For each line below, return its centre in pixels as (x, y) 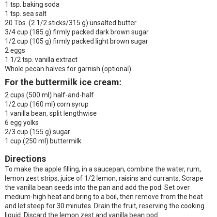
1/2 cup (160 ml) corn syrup (47, 104)
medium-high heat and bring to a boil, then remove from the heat (104, 197)
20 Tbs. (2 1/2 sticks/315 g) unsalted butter (71, 23)
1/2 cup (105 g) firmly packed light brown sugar (78, 41)
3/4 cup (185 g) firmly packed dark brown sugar (77, 32)
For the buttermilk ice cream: (63, 82)
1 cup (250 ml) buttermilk (43, 141)
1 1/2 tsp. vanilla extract (41, 60)
